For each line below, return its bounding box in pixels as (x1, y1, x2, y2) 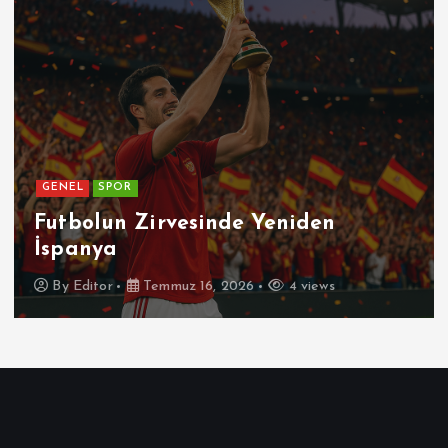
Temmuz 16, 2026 (139, 279, 255, 295)
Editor (72, 279, 113, 295)
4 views (284, 279, 335, 295)
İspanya (34, 238, 118, 260)
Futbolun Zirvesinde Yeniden (34, 212, 335, 234)
